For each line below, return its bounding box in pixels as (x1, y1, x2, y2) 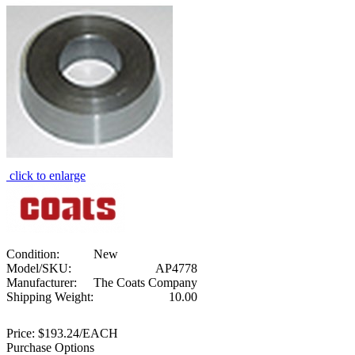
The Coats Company (94, 275, 197, 289)
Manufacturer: (6, 275, 77, 289)
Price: (6, 326, 35, 340)
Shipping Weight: (6, 289, 94, 303)
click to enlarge (10, 168, 86, 182)
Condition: (6, 246, 59, 261)
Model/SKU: (6, 261, 71, 275)
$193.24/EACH (35, 326, 118, 340)
